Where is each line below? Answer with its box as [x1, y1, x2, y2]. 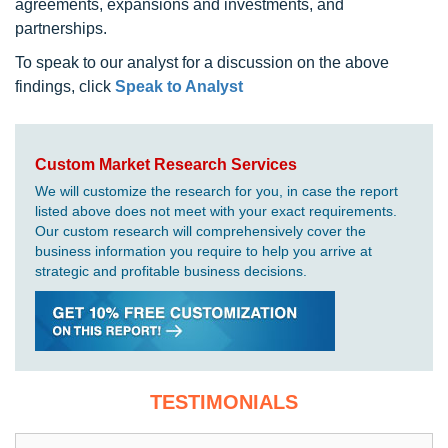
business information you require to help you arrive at [35, 242, 372, 259]
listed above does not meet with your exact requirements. [35, 202, 397, 219]
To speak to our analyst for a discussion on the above [15, 53, 389, 71]
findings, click [15, 77, 115, 95]
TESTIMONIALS [150, 390, 298, 413]
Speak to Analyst [115, 77, 243, 95]
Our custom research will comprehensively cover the [35, 222, 366, 239]
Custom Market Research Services [35, 155, 297, 173]
